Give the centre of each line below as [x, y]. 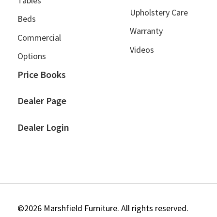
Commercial [39, 37]
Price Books [42, 74]
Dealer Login [43, 128]
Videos [142, 49]
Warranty [147, 31]
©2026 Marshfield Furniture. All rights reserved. [103, 208]
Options [32, 56]
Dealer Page [42, 101]
